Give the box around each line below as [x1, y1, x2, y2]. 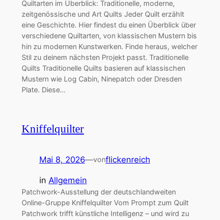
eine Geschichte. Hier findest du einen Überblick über [21, 20, 196, 29]
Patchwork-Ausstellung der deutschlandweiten [21, 188, 176, 196]
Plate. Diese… [21, 85, 66, 94]
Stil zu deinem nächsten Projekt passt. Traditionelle [21, 53, 189, 61]
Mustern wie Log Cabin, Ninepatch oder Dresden [21, 74, 182, 83]
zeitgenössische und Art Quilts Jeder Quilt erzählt [21, 9, 184, 18]
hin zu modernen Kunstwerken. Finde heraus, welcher [21, 42, 197, 51]
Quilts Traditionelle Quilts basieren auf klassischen [21, 63, 185, 72]
